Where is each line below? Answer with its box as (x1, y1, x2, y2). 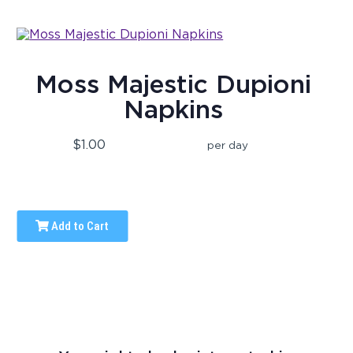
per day (207, 139, 249, 152)
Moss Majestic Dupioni (35, 69, 311, 100)
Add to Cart (49, 219, 110, 234)
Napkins (123, 94, 223, 125)
